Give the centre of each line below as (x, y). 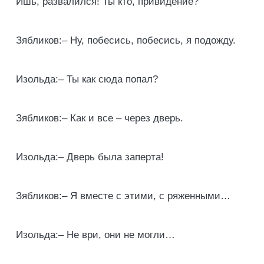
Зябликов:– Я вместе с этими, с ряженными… (123, 196)
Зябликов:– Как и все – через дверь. (100, 118)
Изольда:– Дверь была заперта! (90, 157)
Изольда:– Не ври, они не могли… (95, 235)
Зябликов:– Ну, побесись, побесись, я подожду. (126, 40)
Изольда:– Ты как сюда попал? (87, 79)
